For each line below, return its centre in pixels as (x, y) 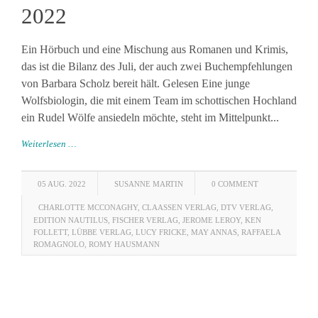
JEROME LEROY (212, 220)
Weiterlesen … (49, 144)
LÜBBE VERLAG (102, 232)
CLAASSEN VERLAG (179, 207)
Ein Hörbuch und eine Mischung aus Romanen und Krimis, (155, 49)
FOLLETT (50, 232)
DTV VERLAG (246, 207)
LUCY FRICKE (161, 232)
